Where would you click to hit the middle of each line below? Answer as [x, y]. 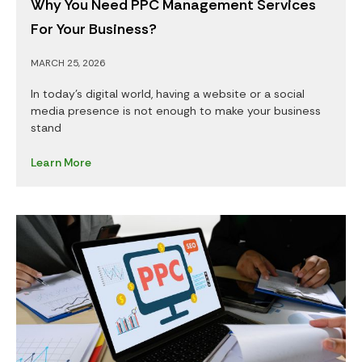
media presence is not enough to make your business [176, 111]
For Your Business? [94, 29]
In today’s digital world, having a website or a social [168, 94]
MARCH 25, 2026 [68, 63]
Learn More [61, 163]
